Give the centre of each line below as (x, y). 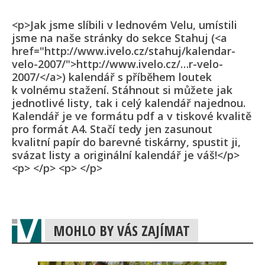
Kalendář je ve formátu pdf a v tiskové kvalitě (132, 116)
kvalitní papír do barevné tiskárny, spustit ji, (126, 142)
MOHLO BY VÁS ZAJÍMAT (122, 231)
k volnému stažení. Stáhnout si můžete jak (122, 90)
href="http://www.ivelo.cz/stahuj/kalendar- (124, 51)
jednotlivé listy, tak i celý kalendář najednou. (129, 103)
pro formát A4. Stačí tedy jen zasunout (112, 129)
